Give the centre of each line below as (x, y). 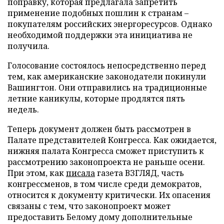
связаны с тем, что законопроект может (89, 206)
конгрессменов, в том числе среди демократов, (104, 184)
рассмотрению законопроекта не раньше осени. (106, 162)
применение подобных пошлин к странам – (98, 13)
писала (80, 173)
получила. (28, 46)
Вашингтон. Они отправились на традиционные (107, 87)
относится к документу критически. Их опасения (109, 195)
